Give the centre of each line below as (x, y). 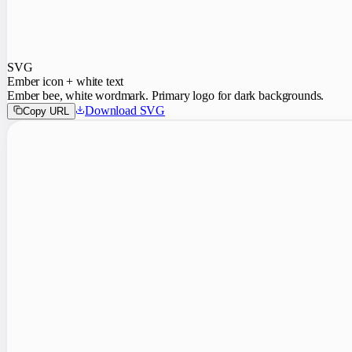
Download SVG (125, 111)
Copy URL (46, 112)
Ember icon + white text (66, 82)
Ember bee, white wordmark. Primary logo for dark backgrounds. (166, 96)
